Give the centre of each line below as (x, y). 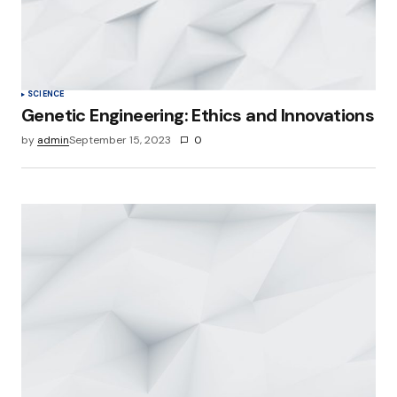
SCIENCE (46, 93)
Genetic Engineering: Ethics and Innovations (198, 115)
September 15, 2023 (120, 140)
